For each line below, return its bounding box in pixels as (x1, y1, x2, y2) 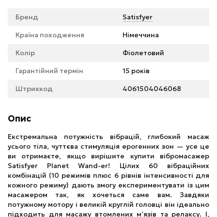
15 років (123, 66, 150, 75)
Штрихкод (15, 84, 53, 93)
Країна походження (15, 31, 84, 39)
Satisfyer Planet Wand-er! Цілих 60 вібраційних (8, 161, 209, 170)
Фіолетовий (123, 48, 164, 57)
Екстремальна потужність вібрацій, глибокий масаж (8, 132, 209, 141)
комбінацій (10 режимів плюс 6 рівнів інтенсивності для (8, 171, 209, 180)
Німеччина (123, 31, 159, 39)
